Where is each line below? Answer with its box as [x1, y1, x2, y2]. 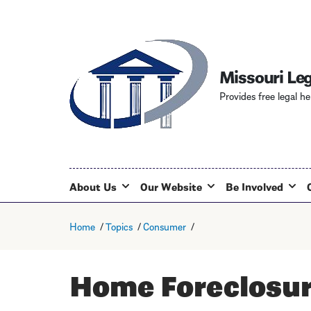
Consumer [143, 217, 187, 234]
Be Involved [225, 178, 283, 194]
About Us [69, 178, 117, 194]
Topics [105, 217, 133, 234]
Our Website [140, 178, 202, 194]
